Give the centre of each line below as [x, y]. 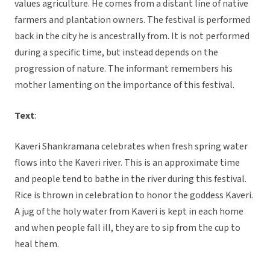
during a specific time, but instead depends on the [116, 53]
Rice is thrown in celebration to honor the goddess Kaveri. [134, 196]
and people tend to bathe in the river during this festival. [130, 179]
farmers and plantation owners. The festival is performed [132, 20]
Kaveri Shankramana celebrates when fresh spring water [131, 147]
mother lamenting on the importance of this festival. [124, 85]
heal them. [37, 244]
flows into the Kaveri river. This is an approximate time [127, 163]
